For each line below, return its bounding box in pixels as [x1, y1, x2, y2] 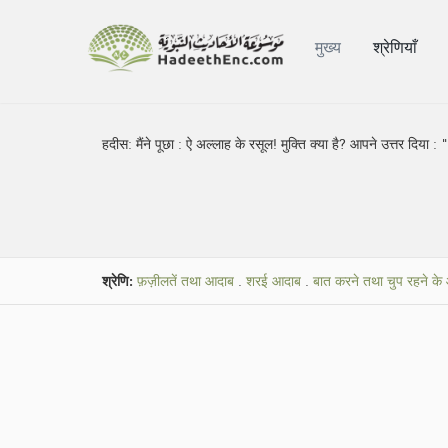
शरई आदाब [246, 269, 301, 294]
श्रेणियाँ [373, 33, 418, 62]
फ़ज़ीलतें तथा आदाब [137, 269, 234, 294]
